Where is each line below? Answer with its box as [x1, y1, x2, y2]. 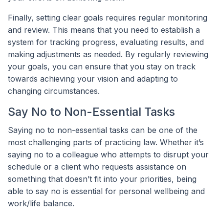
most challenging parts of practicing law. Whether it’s [8, 137, 204, 148]
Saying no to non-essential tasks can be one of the [8, 125, 197, 135]
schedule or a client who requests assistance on [8, 162, 186, 172]
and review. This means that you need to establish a [8, 24, 200, 35]
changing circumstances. [8, 86, 100, 96]
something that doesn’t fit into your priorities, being [8, 174, 197, 184]
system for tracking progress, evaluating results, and [8, 37, 204, 47]
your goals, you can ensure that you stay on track [8, 61, 196, 71]
